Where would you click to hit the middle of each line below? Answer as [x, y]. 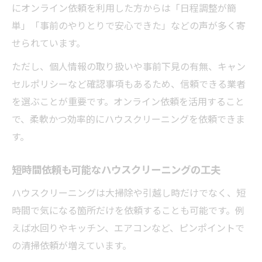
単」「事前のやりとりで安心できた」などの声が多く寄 [129, 25]
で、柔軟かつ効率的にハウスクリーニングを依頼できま [128, 119]
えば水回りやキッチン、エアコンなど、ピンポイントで [128, 227]
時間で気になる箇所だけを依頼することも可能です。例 [128, 210]
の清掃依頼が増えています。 [72, 245]
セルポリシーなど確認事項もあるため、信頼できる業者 [129, 84]
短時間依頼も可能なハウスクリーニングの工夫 [116, 170]
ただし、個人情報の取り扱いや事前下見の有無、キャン [129, 66]
